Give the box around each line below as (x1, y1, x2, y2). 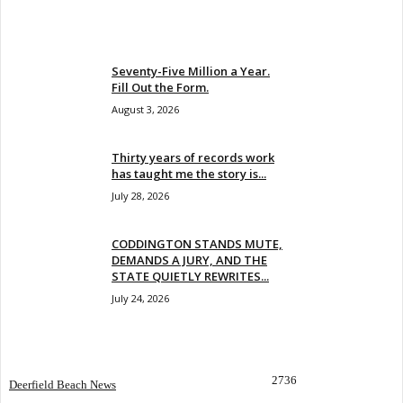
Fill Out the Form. (112, 79, 209, 96)
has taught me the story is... (112, 166, 266, 183)
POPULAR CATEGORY (22, 345, 130, 360)
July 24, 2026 (112, 291, 169, 306)
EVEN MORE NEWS (22, 30, 113, 44)
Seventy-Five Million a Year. (112, 63, 270, 80)
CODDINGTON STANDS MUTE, (112, 236, 282, 253)
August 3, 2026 (112, 103, 179, 117)
